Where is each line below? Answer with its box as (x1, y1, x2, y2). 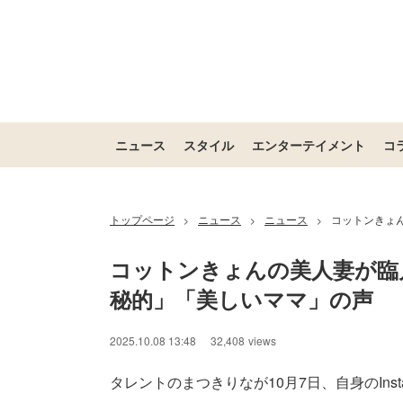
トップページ (110, 211, 175, 227)
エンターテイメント (252, 136, 365, 154)
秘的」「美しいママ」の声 (110, 283, 373, 314)
